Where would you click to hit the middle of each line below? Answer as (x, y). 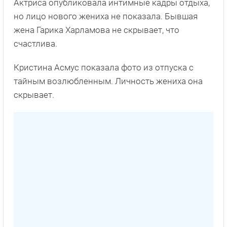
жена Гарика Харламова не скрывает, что (97, 30)
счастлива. (35, 44)
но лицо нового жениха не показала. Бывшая (106, 16)
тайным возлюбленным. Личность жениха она (108, 81)
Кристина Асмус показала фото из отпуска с (104, 68)
